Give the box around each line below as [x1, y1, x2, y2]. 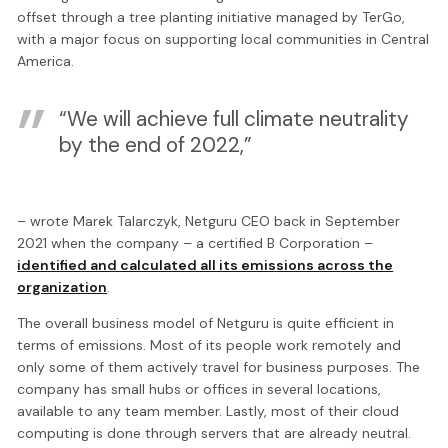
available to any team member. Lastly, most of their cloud [17, 402, 400, 421]
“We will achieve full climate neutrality [58, 105, 409, 133]
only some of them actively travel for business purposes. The [17, 358, 421, 377]
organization [17, 278, 108, 297]
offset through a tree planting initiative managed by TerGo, [17, 7, 406, 26]
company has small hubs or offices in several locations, [17, 380, 382, 399]
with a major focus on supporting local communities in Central [17, 29, 430, 48]
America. [17, 51, 79, 70]
